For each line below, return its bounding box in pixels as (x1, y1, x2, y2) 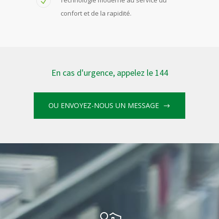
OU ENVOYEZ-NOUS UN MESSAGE (48, 100, 159, 110)
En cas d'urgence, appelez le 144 (51, 66, 168, 78)
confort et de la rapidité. (61, 8, 131, 18)
